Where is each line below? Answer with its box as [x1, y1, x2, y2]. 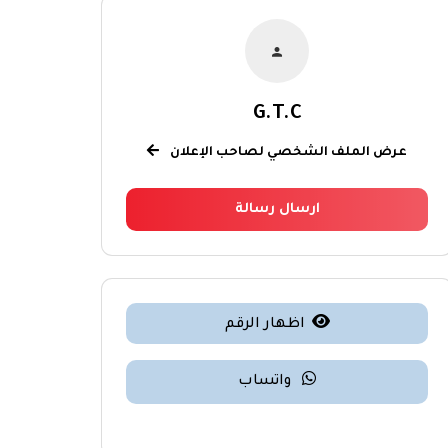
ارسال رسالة [234, 201, 320, 217]
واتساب [238, 373, 295, 390]
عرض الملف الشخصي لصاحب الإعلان [167, 145, 407, 160]
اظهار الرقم [224, 316, 305, 333]
